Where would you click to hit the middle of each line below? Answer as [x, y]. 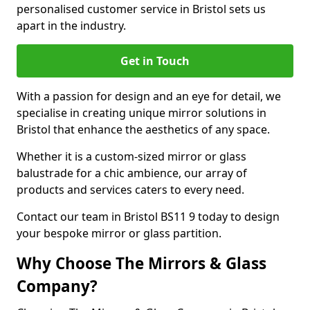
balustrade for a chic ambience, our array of [132, 173]
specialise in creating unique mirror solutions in [142, 113]
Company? [57, 286]
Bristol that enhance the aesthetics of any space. [143, 129]
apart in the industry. [71, 26]
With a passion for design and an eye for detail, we [149, 96]
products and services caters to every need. [130, 190]
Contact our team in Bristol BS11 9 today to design [148, 217]
